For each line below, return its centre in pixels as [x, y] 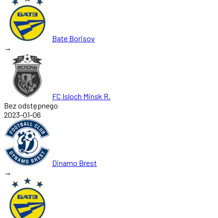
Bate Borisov [73, 38]
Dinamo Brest [74, 163]
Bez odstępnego [31, 105]
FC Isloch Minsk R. [81, 96]
